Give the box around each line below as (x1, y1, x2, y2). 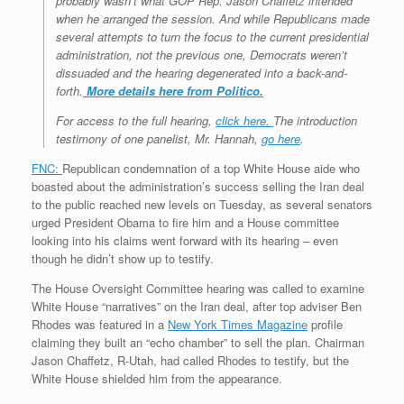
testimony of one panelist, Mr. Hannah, (56, 130, 262, 148)
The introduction (273, 112, 357, 130)
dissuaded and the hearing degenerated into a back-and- (56, 64, 347, 82)
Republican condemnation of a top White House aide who (62, 160, 360, 178)
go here (262, 130, 300, 148)
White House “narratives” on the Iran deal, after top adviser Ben (32, 298, 362, 316)
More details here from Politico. (83, 82, 263, 100)
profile (308, 316, 343, 334)
